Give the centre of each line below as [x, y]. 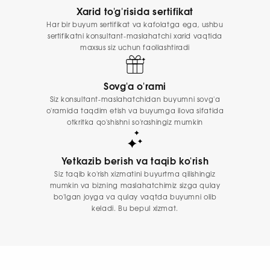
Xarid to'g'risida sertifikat [135, 13]
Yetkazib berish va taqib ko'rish [135, 162]
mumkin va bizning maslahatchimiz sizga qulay [135, 186]
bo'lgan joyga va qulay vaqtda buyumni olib [135, 197]
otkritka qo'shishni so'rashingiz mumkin [135, 122]
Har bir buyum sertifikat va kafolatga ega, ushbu [135, 25]
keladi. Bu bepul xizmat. [135, 209]
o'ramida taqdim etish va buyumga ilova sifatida [135, 111]
